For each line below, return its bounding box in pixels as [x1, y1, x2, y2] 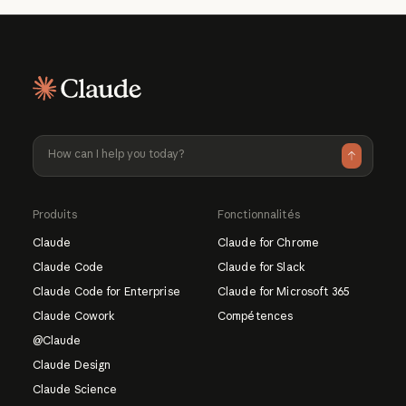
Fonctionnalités [217, 207, 300, 221]
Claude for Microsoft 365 [217, 284, 350, 298]
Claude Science [32, 382, 118, 396]
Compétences [217, 308, 294, 323]
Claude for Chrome [217, 235, 320, 249]
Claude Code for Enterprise [32, 284, 180, 298]
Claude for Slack [217, 259, 305, 274]
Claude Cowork [32, 308, 116, 323]
